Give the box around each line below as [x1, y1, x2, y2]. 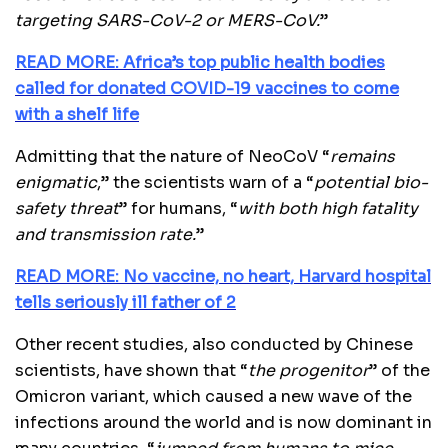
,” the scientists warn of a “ [97, 171, 314, 193]
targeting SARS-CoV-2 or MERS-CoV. [15, 9, 320, 31]
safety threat [15, 197, 119, 219]
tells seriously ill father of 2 [15, 291, 236, 313]
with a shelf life [15, 103, 139, 125]
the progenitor [248, 359, 369, 381]
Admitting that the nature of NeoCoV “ [15, 145, 330, 167]
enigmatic [15, 171, 97, 193]
